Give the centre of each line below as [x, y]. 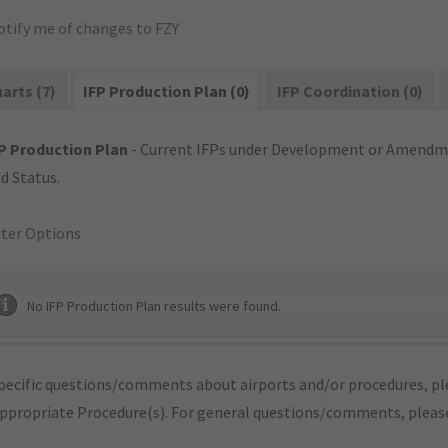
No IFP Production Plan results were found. [154, 306]
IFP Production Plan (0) [167, 91]
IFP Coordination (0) [350, 91]
